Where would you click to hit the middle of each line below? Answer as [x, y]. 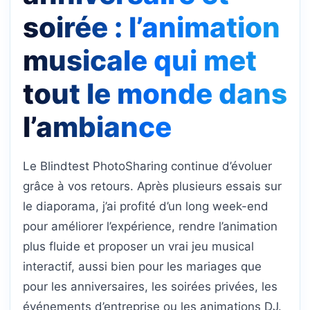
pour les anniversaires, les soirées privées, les [150, 287]
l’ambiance [97, 127]
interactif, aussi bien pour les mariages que [142, 267]
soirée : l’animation [152, 28]
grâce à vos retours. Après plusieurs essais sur [152, 186]
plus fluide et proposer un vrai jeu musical [138, 247]
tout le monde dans [155, 94]
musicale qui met [140, 61]
